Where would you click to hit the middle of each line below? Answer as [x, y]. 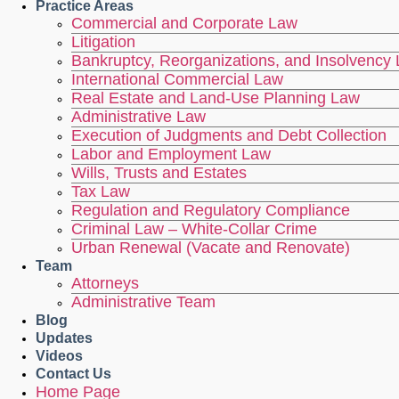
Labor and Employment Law [171, 154]
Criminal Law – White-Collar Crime [194, 228]
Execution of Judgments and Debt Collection [229, 135]
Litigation [103, 41]
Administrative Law [138, 116]
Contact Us [73, 373]
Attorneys [105, 283]
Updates [64, 338]
